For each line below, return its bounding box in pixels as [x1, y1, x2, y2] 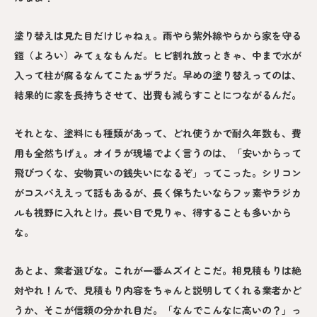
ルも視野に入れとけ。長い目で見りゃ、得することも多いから [14, 205, 292, 220]
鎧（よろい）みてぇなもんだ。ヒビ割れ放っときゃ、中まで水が [14, 48, 301, 63]
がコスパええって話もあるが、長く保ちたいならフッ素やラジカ [14, 185, 301, 200]
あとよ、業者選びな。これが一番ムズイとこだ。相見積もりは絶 [14, 263, 301, 278]
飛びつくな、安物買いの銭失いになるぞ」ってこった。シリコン [14, 166, 301, 180]
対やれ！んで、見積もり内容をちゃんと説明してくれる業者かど [14, 283, 301, 298]
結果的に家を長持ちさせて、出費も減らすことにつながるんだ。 [14, 88, 301, 103]
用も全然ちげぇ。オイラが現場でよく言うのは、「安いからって [14, 146, 301, 161]
